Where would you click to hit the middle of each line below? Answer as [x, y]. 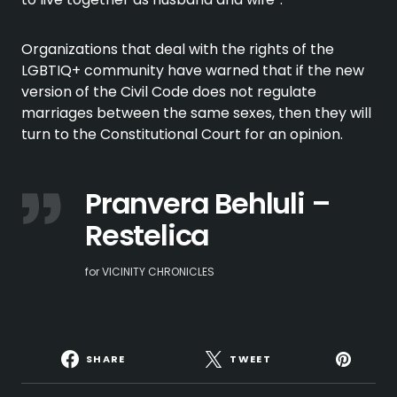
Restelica [148, 235]
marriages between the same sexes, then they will [196, 113]
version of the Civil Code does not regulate [169, 92]
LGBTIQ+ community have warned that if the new [193, 70]
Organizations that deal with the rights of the [178, 49]
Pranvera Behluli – [208, 203]
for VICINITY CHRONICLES [150, 272]
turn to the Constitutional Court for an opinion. [182, 134]
